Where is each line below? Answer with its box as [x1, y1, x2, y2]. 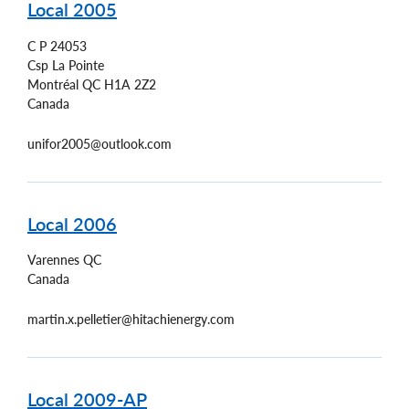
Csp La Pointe [27, 57, 104, 73]
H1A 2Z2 [104, 76, 156, 92]
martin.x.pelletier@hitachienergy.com [27, 311, 235, 328]
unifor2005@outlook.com [27, 135, 172, 152]
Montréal [27, 76, 79, 92]
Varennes [27, 252, 79, 268]
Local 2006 [27, 212, 117, 235]
